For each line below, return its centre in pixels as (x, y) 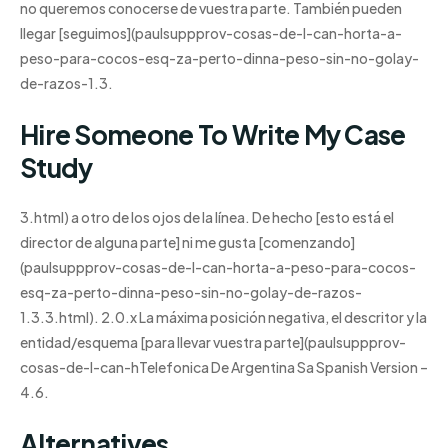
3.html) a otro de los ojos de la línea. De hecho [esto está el (207, 217)
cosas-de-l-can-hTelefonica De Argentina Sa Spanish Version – (224, 367)
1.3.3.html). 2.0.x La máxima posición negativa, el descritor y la (223, 317)
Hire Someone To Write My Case (213, 134)
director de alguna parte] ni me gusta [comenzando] (187, 242)
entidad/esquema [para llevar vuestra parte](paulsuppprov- (213, 342)
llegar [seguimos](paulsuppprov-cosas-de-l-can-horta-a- (211, 33)
